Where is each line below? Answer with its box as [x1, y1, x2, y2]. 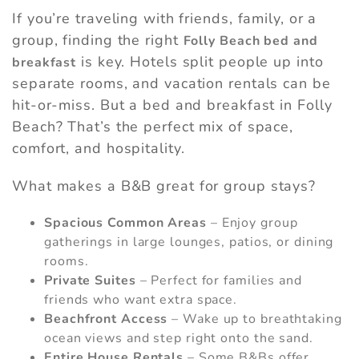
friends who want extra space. [44, 291, 238, 309]
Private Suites [44, 272, 136, 290]
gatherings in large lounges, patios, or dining [44, 233, 334, 252]
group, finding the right [12, 30, 184, 50]
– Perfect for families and [135, 272, 302, 290]
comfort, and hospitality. [12, 139, 185, 159]
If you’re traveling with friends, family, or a [12, 9, 317, 29]
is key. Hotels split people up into [76, 52, 324, 72]
